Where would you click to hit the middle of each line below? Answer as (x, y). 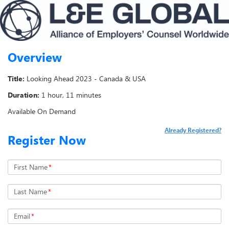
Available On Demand (42, 111)
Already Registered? (193, 130)
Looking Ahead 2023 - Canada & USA (86, 79)
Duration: (24, 95)
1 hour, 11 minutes (71, 95)
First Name (31, 167)
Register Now (47, 140)
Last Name (30, 192)
